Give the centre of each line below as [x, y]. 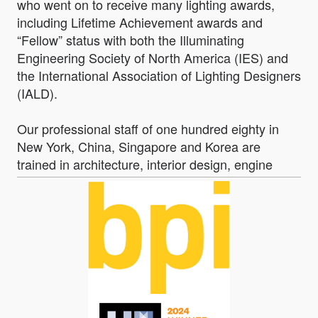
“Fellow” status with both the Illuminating [131, 39]
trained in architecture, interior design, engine [145, 164]
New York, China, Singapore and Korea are [139, 146]
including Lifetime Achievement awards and [140, 22]
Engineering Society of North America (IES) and [153, 57]
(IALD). [37, 93]
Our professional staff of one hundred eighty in [148, 128]
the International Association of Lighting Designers [159, 75]
